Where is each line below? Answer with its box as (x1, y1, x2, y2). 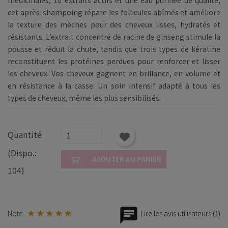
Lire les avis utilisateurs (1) (139, 208, 220, 219)
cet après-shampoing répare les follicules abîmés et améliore (8, 7, 220, 17)
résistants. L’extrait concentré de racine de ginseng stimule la (8, 31, 220, 42)
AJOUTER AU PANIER (92, 154, 161, 164)
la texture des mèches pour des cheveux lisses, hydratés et (8, 19, 220, 30)
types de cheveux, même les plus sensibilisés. (8, 92, 161, 103)
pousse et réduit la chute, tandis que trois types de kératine (8, 43, 220, 54)
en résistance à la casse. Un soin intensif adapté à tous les (8, 80, 220, 91)
